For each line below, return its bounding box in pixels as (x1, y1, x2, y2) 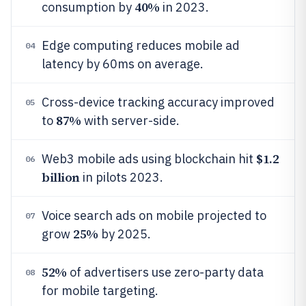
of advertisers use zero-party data (66, 264, 264, 280)
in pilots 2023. (79, 169, 163, 185)
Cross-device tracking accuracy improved (42, 94, 275, 110)
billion (42, 169, 80, 186)
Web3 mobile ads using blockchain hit (42, 151, 256, 167)
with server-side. (81, 113, 180, 128)
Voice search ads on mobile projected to (42, 208, 266, 223)
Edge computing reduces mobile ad (42, 38, 240, 53)
